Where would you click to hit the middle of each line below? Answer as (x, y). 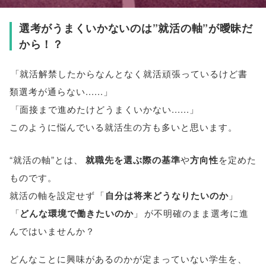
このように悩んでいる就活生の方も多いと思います (119, 127)
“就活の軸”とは (42, 159)
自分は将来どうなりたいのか (167, 195)
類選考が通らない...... (56, 91)
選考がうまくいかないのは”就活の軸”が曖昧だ (136, 28)
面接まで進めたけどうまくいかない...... (105, 109)
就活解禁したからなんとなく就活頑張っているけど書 (134, 74)
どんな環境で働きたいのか (77, 213)
